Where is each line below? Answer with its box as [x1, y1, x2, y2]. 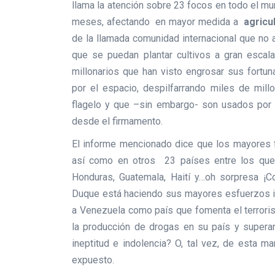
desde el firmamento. [72, 115, 163, 127]
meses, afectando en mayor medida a [72, 16, 241, 28]
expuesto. [72, 254, 114, 266]
